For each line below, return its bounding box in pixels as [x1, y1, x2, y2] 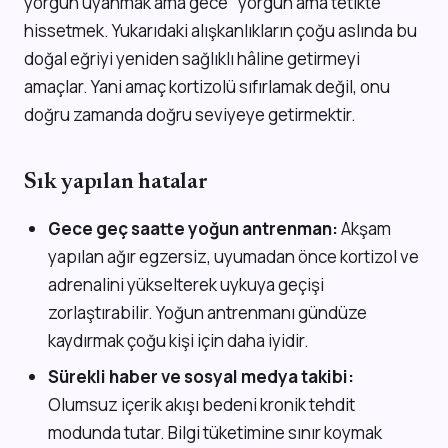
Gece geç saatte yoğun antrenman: [47, 216, 338, 240]
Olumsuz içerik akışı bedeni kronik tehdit [47, 393, 355, 417]
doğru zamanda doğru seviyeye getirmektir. [24, 103, 356, 127]
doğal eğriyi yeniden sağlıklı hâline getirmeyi [24, 47, 360, 71]
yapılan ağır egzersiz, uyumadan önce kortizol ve [47, 244, 419, 268]
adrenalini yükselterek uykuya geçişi [47, 272, 324, 296]
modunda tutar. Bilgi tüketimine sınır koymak [47, 421, 382, 445]
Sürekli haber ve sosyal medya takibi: [47, 365, 354, 389]
